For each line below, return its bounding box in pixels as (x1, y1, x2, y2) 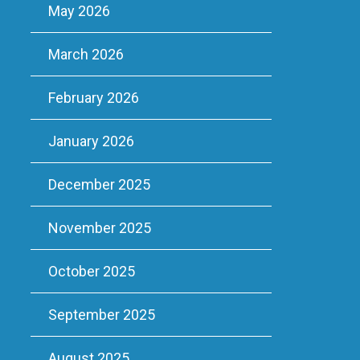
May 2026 (47, 2, 110, 19)
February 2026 (47, 89, 139, 106)
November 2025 (47, 219, 151, 236)
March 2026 (47, 46, 124, 63)
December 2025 (47, 176, 150, 193)
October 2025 (47, 263, 135, 280)
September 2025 (47, 306, 155, 323)
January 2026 (47, 133, 134, 149)
